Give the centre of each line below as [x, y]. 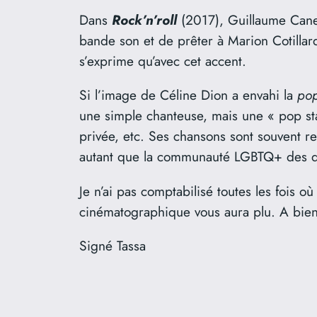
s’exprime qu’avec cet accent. [163, 61]
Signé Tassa [113, 245]
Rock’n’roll [144, 20]
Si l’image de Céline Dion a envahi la [188, 95]
